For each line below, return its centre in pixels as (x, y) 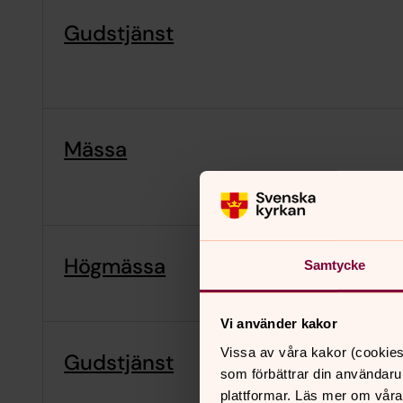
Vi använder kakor (278, 324)
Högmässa (115, 266)
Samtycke (335, 264)
